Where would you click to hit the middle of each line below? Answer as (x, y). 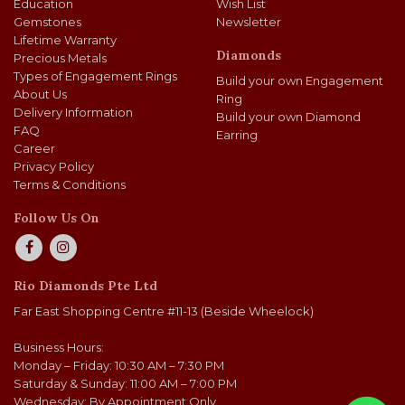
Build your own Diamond (288, 117)
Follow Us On (57, 218)
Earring (237, 135)
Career (34, 148)
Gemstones (47, 22)
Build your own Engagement (300, 80)
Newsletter (249, 22)
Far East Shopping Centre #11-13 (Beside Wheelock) (164, 311)
